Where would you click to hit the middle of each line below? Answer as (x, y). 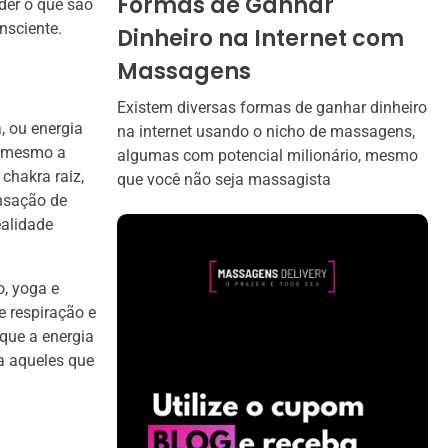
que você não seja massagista (224, 179)
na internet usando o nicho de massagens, (266, 131)
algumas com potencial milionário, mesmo (267, 155)
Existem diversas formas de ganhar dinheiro (272, 107)
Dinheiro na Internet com (260, 38)
